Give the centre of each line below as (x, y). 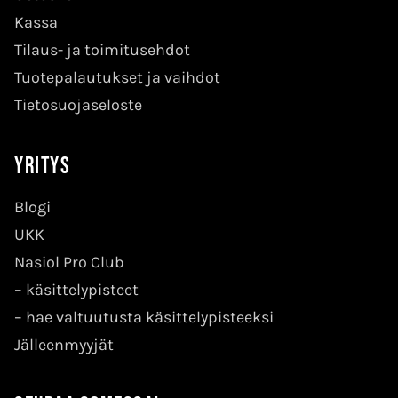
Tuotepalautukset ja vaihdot (117, 78)
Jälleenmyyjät (64, 345)
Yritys (42, 167)
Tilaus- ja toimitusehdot (102, 50)
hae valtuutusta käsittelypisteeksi (150, 318)
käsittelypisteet (82, 290)
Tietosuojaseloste (78, 105)
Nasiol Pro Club (69, 263)
